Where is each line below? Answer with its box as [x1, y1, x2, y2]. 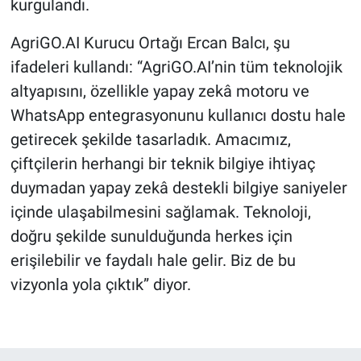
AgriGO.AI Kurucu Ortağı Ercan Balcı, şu [10, 32, 290, 52]
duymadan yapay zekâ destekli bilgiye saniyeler [10, 177, 347, 197]
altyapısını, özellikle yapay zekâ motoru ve [10, 81, 309, 101]
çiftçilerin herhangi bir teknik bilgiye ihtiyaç [10, 153, 315, 173]
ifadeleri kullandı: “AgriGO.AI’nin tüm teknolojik [10, 56, 342, 77]
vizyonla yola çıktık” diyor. [10, 274, 191, 294]
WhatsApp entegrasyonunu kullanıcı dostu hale [10, 105, 346, 125]
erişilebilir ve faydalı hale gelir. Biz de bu [10, 250, 296, 270]
